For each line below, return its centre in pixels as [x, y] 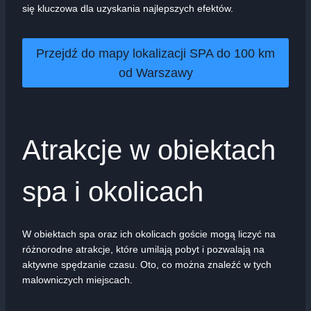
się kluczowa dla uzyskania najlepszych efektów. [128, 9]
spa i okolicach [113, 191]
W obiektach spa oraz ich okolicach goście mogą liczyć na [149, 234]
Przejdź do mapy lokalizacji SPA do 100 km [155, 53]
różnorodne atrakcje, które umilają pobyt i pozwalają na [143, 249]
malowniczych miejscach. [77, 279]
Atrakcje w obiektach [149, 150]
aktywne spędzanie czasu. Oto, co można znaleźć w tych [147, 264]
